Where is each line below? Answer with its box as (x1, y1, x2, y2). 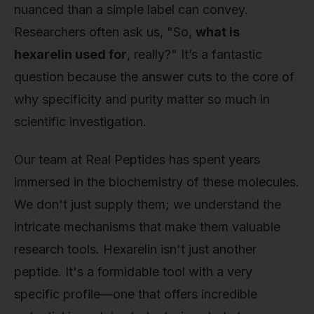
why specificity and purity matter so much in (14, 92, 270, 107)
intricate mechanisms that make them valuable (14, 219, 280, 234)
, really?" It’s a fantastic (127, 47, 262, 62)
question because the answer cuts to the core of (14, 69, 294, 84)
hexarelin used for (14, 47, 127, 62)
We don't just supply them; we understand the (14, 196, 281, 212)
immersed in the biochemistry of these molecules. (14, 174, 299, 189)
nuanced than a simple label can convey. (14, 2, 248, 17)
